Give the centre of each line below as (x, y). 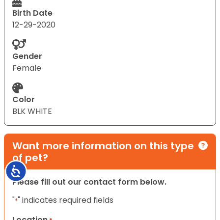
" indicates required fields (66, 200)
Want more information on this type (103, 146)
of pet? (30, 157)
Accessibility (42, 170)
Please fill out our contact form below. (89, 182)
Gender (27, 56)
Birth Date (32, 13)
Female (27, 68)
